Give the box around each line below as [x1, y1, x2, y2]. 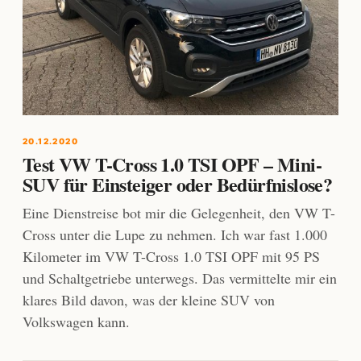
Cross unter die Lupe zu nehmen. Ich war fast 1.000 [23, 225, 327, 245]
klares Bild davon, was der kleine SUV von [23, 290, 275, 310]
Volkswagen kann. [23, 312, 130, 332]
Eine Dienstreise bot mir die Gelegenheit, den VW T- [23, 203, 335, 223]
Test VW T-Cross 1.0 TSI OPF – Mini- [23, 150, 322, 179]
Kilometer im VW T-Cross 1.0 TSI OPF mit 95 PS [23, 247, 320, 267]
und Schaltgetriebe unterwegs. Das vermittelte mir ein [23, 268, 337, 288]
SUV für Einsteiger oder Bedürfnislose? [23, 170, 333, 199]
